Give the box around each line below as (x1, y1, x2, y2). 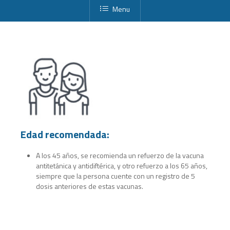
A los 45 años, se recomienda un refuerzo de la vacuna (36, 149, 204, 161)
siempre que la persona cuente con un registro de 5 (36, 170, 196, 181)
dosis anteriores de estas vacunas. (36, 180, 144, 191)
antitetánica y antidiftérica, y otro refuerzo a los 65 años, (36, 160, 208, 171)
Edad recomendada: (21, 126, 110, 142)
